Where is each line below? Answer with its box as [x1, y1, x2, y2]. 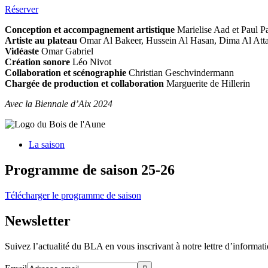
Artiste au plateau [5, 35, 77, 46]
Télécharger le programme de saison [5, 190, 141, 201]
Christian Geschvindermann [129, 68, 234, 78]
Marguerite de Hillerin [164, 78, 250, 89]
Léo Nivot [70, 57, 111, 68]
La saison [29, 139, 65, 150]
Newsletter [5, 213, 71, 229]
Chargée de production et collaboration [5, 78, 164, 89]
